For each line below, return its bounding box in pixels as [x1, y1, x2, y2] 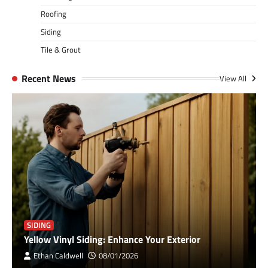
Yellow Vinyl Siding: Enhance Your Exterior [24, 232, 200, 246]
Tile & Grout [41, 43, 81, 56]
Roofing [41, 7, 66, 20]
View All [220, 72, 248, 84]
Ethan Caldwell [33, 249, 83, 261]
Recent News [22, 71, 76, 86]
